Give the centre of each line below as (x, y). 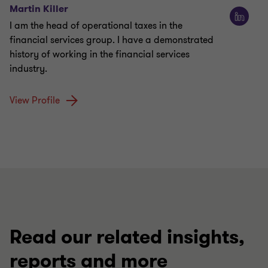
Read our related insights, (127, 237)
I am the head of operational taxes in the (96, 26)
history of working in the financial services (100, 55)
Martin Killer (39, 9)
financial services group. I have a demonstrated (112, 40)
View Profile (35, 101)
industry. (28, 69)
